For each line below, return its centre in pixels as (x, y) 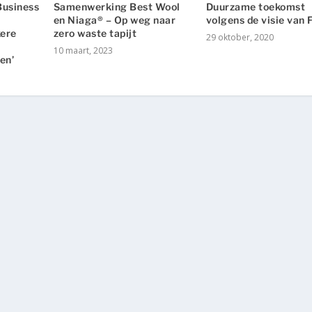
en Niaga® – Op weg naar (115, 19)
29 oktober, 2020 (240, 37)
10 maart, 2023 (83, 50)
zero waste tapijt (95, 33)
